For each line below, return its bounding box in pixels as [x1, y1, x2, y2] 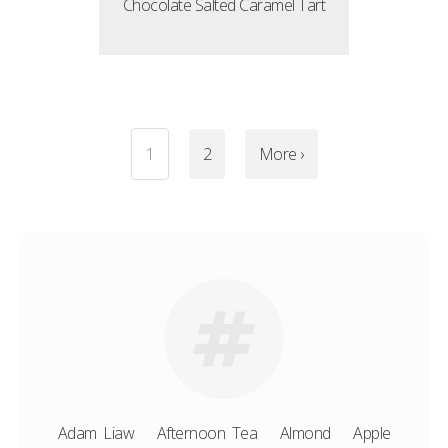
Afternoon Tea [156, 422, 257, 444]
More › [258, 143, 304, 165]
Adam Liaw [57, 422, 134, 444]
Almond [279, 422, 331, 444]
